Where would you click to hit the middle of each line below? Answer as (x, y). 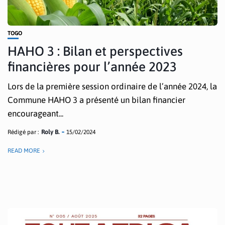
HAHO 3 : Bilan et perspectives (95, 51)
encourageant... (35, 114)
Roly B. (50, 132)
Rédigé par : (23, 132)
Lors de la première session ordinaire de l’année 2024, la (112, 86)
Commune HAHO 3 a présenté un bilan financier (96, 100)
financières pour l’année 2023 (92, 67)
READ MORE (24, 151)
